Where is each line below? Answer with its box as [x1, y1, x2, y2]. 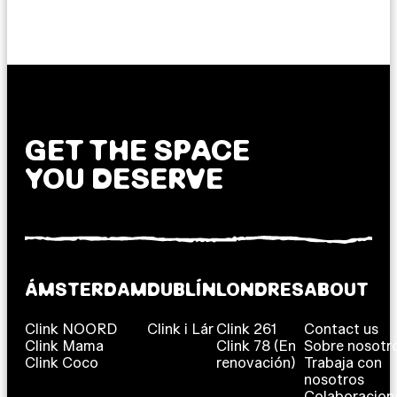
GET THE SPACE [25, 133, 250, 166]
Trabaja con [304, 354, 382, 370]
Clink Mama [25, 337, 104, 354]
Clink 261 [216, 320, 276, 337]
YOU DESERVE [25, 161, 223, 194]
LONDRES [216, 278, 304, 300]
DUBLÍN [147, 278, 216, 300]
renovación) [216, 354, 295, 370]
